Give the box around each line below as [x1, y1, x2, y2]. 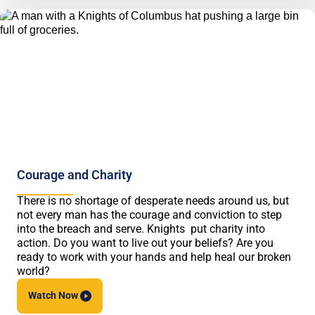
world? [17, 264, 50, 278]
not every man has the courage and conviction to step [17, 208, 282, 222]
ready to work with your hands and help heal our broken [17, 250, 291, 264]
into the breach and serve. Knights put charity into [17, 222, 265, 236]
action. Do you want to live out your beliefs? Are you [17, 236, 274, 250]
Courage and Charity [17, 167, 132, 183]
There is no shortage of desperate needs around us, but [17, 194, 289, 208]
